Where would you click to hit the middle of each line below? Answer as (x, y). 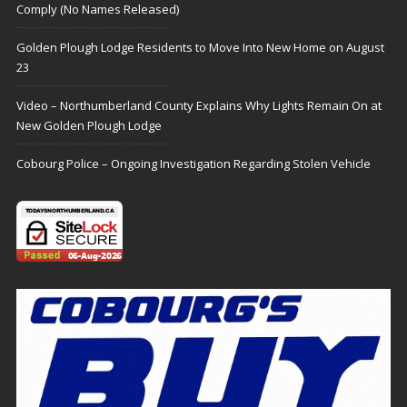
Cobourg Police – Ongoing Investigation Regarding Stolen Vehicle (194, 164)
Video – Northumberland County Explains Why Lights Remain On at (199, 106)
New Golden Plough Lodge (89, 126)
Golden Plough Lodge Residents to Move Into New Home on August (200, 48)
